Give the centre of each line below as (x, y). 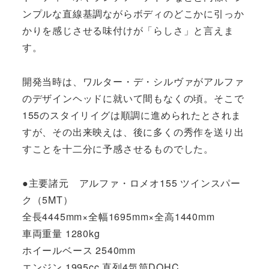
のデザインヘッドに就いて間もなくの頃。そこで (133, 98)
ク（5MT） (47, 199)
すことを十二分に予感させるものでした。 (118, 148)
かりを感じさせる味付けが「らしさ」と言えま (128, 31)
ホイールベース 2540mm (79, 250)
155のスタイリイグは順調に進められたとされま (132, 115)
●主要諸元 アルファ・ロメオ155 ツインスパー (131, 183)
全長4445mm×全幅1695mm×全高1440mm (118, 216)
